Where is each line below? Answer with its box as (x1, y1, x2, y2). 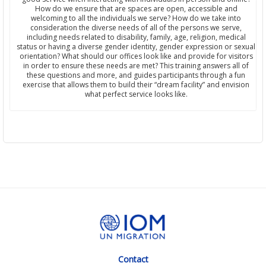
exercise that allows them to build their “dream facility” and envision (23, 80, 249, 90)
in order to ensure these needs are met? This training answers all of (23, 61, 249, 71)
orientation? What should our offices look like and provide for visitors (19, 51, 253, 62)
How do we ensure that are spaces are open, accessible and (34, 4, 237, 14)
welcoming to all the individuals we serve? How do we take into (31, 13, 241, 24)
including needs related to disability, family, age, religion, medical (26, 32, 246, 43)
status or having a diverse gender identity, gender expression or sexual (17, 42, 255, 52)
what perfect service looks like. (84, 89, 188, 100)
